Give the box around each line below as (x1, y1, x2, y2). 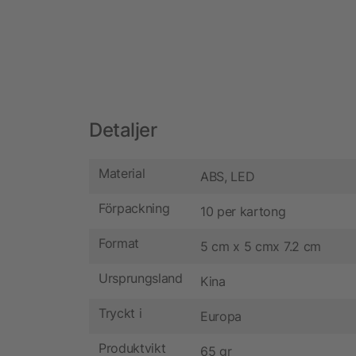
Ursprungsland (99, 270, 183, 287)
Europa (200, 308, 242, 324)
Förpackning (99, 200, 170, 217)
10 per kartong (200, 203, 286, 219)
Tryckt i (99, 305, 142, 322)
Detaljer (89, 118, 157, 141)
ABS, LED (200, 168, 255, 184)
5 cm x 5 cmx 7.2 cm (200, 238, 321, 254)
